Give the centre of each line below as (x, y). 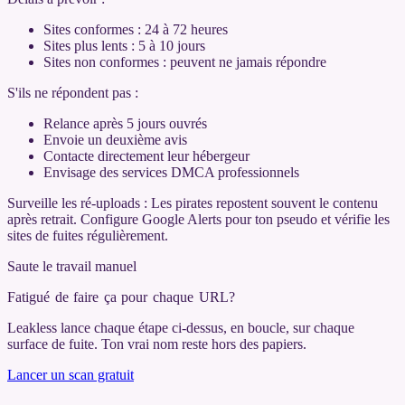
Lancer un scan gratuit (71, 374)
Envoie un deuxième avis (115, 139)
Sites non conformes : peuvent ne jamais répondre (185, 61)
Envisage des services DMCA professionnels (171, 172)
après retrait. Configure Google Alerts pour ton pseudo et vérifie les (198, 219)
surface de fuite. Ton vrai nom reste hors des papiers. (157, 344)
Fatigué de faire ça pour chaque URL (118, 297)
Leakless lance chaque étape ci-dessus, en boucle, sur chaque (181, 327)
